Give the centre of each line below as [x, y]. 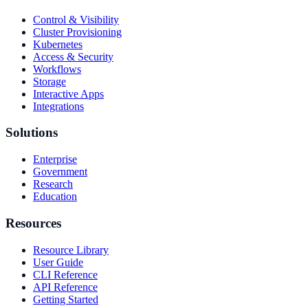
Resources [33, 223]
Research [53, 184]
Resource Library [71, 250]
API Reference [65, 287]
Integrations [58, 106]
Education [55, 197]
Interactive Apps [68, 93]
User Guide [58, 262]
